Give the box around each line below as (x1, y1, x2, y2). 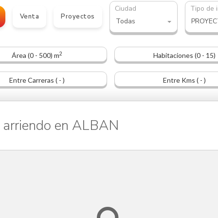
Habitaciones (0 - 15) (153, 51, 216, 60)
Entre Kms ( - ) (163, 76, 206, 85)
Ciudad (114, 3, 136, 13)
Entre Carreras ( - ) (9, 76, 65, 85)
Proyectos (61, 12, 95, 21)
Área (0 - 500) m (11, 51, 59, 60)
